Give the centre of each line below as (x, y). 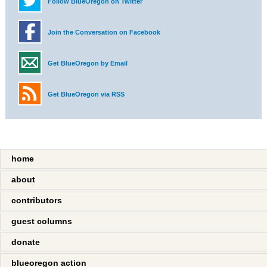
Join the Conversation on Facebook (104, 32)
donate (25, 242)
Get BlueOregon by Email (88, 63)
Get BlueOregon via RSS (86, 94)
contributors (36, 200)
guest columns (41, 221)
